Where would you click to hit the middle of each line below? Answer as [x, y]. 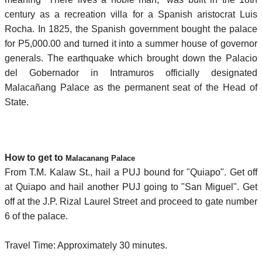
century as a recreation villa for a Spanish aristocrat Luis [131, 14]
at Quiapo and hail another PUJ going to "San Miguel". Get [131, 187]
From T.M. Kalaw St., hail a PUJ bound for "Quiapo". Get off [131, 172]
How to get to [35, 157]
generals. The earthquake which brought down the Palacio [131, 58]
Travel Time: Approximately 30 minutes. [86, 245]
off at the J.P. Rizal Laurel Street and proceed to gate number [131, 201]
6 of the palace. [36, 216]
